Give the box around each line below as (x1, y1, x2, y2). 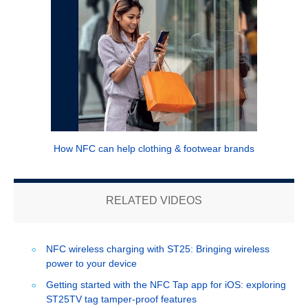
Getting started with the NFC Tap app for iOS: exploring (45, 279, 286, 291)
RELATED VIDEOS (106, 195, 202, 207)
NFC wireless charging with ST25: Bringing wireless (45, 243, 269, 255)
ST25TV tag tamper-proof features (45, 294, 197, 305)
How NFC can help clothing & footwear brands (54, 143, 254, 155)
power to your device (45, 258, 137, 269)
